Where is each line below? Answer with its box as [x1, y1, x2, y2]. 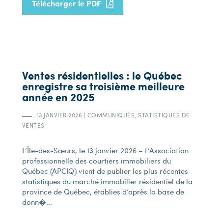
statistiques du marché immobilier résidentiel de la [22, 176, 192, 186]
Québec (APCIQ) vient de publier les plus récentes [22, 166, 188, 176]
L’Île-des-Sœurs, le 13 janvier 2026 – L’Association [22, 145, 189, 155]
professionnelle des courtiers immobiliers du [22, 156, 171, 165]
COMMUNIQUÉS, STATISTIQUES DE [85, 111, 190, 119]
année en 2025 [22, 89, 95, 105]
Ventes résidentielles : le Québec [22, 68, 182, 83]
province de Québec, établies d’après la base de [22, 187, 184, 196]
